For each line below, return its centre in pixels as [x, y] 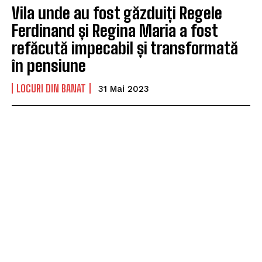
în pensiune [49, 65]
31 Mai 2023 [124, 89]
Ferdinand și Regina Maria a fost [115, 30]
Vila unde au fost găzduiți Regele [117, 13]
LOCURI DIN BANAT [51, 88]
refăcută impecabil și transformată [125, 48]
